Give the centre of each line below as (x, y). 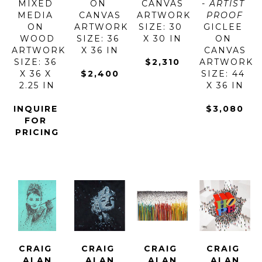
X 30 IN (162, 39)
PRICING (37, 132)
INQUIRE (35, 109)
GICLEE (223, 27)
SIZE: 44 (223, 74)
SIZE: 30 (161, 27)
